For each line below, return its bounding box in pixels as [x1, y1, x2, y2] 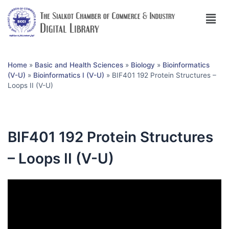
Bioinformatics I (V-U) [33, 71, 104, 79]
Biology [131, 60, 155, 69]
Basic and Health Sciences [35, 60, 123, 69]
